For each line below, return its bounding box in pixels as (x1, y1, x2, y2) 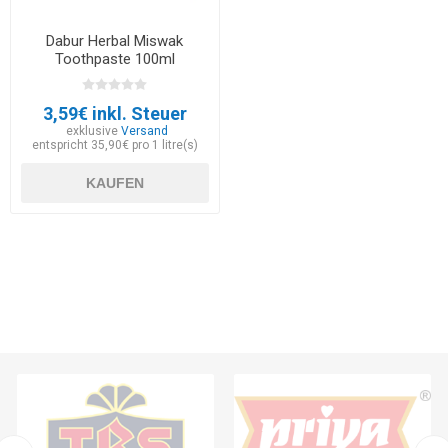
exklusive (66, 124, 122, 139)
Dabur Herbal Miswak (46, 32, 184, 51)
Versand (121, 124, 169, 139)
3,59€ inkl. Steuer (42, 103, 187, 125)
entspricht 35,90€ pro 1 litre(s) (31, 138, 198, 153)
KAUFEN (85, 175, 144, 192)
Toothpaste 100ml (54, 50, 175, 69)
